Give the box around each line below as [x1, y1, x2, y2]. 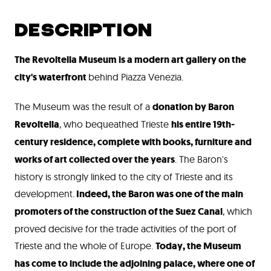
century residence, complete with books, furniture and [15, 135, 252, 148]
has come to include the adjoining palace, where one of [15, 257, 255, 270]
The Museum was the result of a [15, 100, 152, 113]
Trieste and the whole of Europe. [15, 240, 155, 252]
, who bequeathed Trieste [59, 118, 171, 130]
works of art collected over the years [15, 153, 175, 166]
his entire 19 [171, 118, 222, 131]
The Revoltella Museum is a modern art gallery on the [15, 53, 246, 66]
